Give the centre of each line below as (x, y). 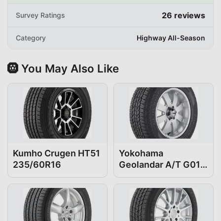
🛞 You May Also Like (63, 68)
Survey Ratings (40, 15)
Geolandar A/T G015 (162, 164)
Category (31, 37)
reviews (189, 15)
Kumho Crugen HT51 (56, 153)
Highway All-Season (171, 37)
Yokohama (141, 153)
